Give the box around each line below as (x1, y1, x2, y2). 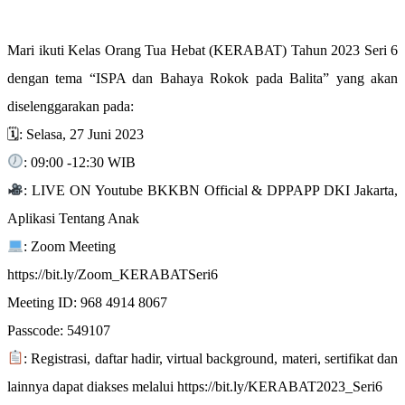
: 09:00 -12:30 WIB (24, 154, 137, 170)
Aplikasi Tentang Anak (7, 210, 139, 226)
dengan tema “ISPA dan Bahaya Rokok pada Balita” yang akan (7, 70, 398, 86)
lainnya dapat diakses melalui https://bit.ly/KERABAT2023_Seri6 (7, 378, 382, 394)
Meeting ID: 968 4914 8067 (7, 294, 167, 310)
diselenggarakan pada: (7, 98, 134, 114)
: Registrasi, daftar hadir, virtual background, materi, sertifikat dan (24, 350, 398, 366)
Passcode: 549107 (7, 322, 110, 338)
